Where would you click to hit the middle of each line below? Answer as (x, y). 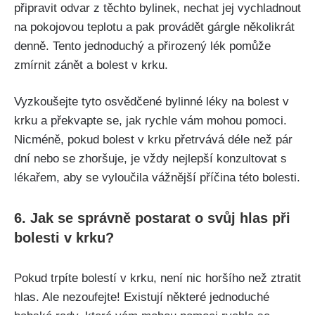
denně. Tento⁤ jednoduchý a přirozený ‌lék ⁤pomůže (142, 46)
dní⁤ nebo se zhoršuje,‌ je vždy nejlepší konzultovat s (150, 159)
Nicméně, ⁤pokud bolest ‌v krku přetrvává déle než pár (153, 140)
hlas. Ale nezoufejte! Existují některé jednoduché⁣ (142, 297)
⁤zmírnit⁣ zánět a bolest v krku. (91, 65)
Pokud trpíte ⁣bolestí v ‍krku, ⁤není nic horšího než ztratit (157, 278)
